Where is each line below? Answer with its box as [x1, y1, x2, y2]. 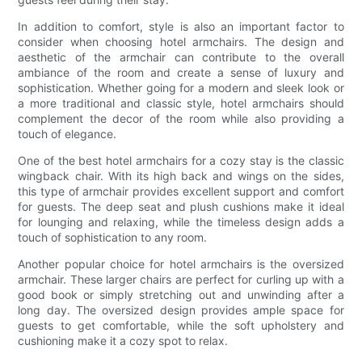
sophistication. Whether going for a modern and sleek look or [18, 81, 344, 95]
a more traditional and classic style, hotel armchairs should [18, 96, 344, 111]
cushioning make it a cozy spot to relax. [18, 334, 229, 348]
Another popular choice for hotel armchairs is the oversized [18, 257, 344, 271]
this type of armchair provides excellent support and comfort [18, 184, 344, 199]
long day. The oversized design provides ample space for [18, 303, 344, 318]
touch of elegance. [18, 127, 117, 141]
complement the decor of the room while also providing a [18, 112, 344, 126]
